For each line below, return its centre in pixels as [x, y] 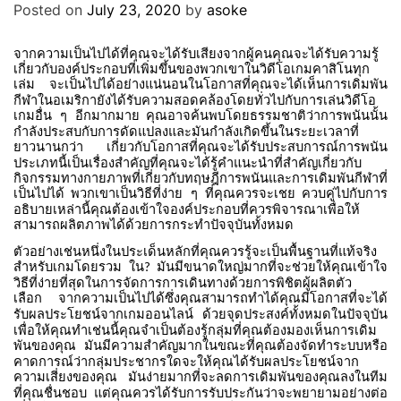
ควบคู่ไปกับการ [345, 193]
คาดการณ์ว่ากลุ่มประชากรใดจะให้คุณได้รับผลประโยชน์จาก [186, 362]
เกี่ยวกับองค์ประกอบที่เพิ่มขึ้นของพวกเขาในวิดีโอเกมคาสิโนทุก [192, 69]
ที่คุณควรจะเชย [251, 193]
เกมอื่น [33, 115]
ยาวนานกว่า [48, 147]
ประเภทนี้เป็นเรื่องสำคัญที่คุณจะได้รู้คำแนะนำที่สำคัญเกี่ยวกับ [188, 163]
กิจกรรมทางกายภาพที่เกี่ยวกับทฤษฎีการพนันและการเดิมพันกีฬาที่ [200, 178]
